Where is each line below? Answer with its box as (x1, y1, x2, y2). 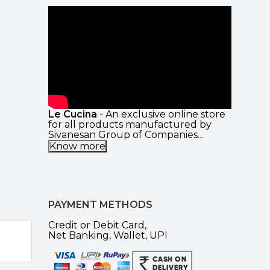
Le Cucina (48, 108, 97, 120)
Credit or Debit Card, (48, 219, 146, 231)
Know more (49, 140, 105, 152)
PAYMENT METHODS (48, 198, 152, 210)
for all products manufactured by (48, 118, 212, 130)
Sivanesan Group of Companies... (48, 128, 203, 140)
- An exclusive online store (97, 108, 225, 120)
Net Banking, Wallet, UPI (48, 229, 168, 241)
